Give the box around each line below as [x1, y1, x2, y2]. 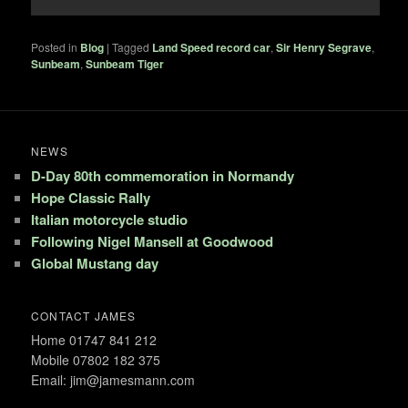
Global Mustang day [31, 252, 159, 273]
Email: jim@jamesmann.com [31, 371, 196, 390]
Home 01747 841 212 [31, 331, 158, 350]
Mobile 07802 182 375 [31, 351, 161, 370]
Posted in [31, 38, 78, 55]
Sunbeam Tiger [86, 55, 165, 72]
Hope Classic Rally [31, 187, 151, 208]
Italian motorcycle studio [31, 209, 189, 229]
